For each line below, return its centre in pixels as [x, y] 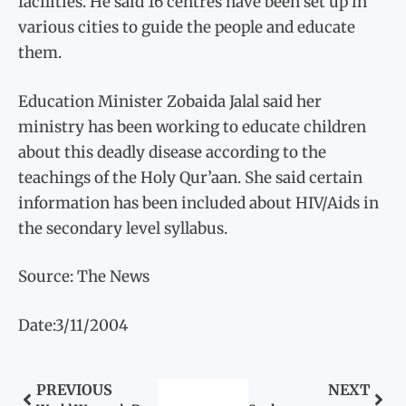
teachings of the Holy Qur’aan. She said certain [190, 177]
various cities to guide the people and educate [187, 28]
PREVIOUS [74, 390]
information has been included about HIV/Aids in [198, 203]
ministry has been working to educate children [192, 126]
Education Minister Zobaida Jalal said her [170, 101]
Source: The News [84, 277]
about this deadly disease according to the [172, 152]
